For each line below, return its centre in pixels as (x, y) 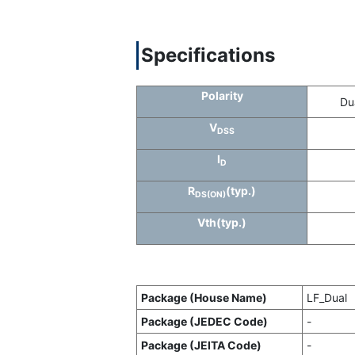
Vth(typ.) (222, 222)
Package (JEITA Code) (201, 345)
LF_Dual (327, 298)
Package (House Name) (204, 298)
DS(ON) (210, 194)
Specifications (208, 55)
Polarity (222, 95)
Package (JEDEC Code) (204, 321)
